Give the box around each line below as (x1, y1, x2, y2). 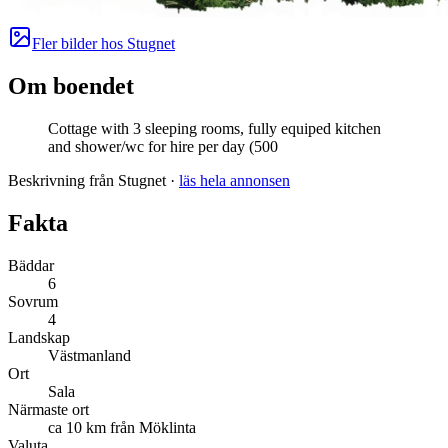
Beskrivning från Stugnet (8, 172, 166, 190)
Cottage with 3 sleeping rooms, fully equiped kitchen (48, 120, 381, 138)
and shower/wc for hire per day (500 (48, 138, 278, 156)
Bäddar (8, 257, 54, 275)
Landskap (8, 329, 70, 347)
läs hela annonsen (179, 172, 290, 190)
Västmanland (48, 347, 131, 365)
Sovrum (8, 293, 58, 311)
